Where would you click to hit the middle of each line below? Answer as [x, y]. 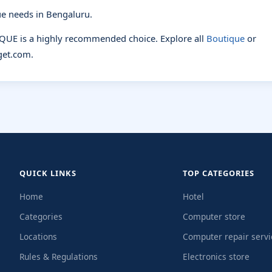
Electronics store [216, 257]
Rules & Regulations [59, 257]
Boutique [226, 38]
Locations [38, 236]
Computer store [214, 216]
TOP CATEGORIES [219, 173]
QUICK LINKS [48, 173]
